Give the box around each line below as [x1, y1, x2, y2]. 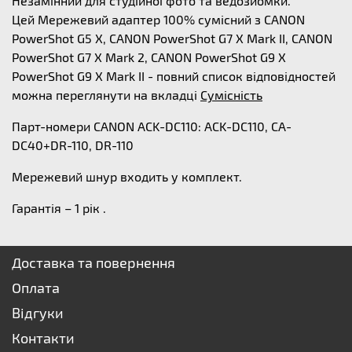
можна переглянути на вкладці [12, 87, 200, 102]
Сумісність [200, 87, 262, 102]
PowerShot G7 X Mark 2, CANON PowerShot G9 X [12, 49, 286, 64]
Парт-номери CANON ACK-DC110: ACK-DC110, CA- [12, 119, 291, 134]
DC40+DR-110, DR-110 [12, 137, 134, 152]
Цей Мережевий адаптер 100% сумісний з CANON [12, 12, 305, 27]
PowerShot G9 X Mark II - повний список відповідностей [12, 68, 335, 83]
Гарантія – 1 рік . [12, 200, 106, 215]
